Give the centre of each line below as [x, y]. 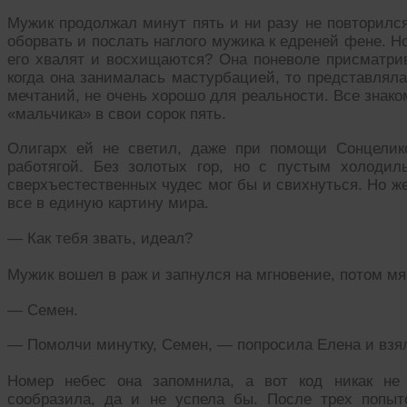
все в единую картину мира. [108, 203]
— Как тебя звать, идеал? [100, 239]
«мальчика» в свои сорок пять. [117, 114]
